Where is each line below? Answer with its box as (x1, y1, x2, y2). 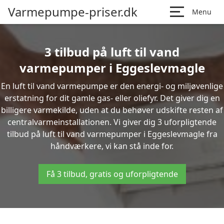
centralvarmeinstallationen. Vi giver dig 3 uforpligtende (7, 116, 216, 127)
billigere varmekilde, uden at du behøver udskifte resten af (1, 104, 223, 115)
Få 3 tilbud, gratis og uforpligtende (46, 168, 178, 179)
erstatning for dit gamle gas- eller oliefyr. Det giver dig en (4, 92, 220, 103)
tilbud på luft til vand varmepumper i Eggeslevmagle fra (6, 128, 217, 139)
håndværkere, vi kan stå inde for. (50, 140, 173, 151)
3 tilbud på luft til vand (44, 43, 179, 60)
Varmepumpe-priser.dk (8, 3, 137, 20)
